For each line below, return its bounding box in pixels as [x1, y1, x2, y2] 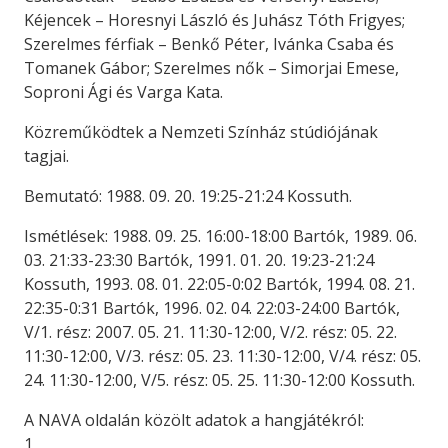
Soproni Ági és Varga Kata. [24, 81, 223, 103]
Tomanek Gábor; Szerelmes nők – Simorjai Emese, [24, 57, 399, 79]
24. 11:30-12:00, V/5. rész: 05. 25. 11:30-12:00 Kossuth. [24, 369, 415, 391]
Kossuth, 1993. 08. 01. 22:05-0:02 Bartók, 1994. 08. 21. [24, 273, 415, 295]
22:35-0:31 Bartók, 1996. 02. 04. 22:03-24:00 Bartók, [24, 297, 400, 319]
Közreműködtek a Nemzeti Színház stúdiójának [24, 121, 378, 143]
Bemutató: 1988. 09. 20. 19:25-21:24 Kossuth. [24, 185, 352, 207]
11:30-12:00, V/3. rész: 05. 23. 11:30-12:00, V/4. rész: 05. [24, 345, 421, 367]
